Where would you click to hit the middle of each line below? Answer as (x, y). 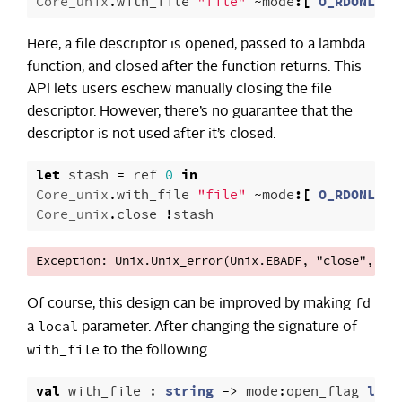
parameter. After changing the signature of (218, 327)
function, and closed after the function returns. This (194, 67)
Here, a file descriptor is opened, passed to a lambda (196, 44)
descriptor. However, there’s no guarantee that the (190, 112)
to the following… (158, 350)
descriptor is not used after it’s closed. (151, 134)
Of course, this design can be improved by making (191, 304)
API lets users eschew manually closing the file (179, 89)
